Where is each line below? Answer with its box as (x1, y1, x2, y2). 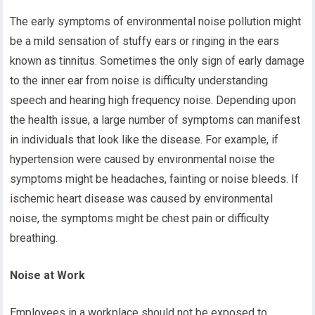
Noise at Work (10, 269, 86, 282)
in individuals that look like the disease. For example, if (10, 133, 279, 146)
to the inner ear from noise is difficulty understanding (10, 74, 269, 87)
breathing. (10, 231, 58, 245)
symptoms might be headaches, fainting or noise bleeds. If (10, 172, 300, 186)
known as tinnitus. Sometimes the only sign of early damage (10, 54, 305, 67)
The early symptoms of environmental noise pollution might (10, 15, 302, 28)
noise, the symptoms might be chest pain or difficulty (10, 212, 270, 225)
